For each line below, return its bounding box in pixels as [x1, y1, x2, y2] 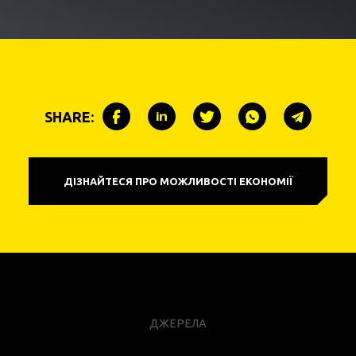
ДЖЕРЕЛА [149, 316, 207, 331]
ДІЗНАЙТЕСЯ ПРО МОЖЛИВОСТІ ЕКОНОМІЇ [63, 175, 293, 187]
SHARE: [44, 108, 94, 125]
